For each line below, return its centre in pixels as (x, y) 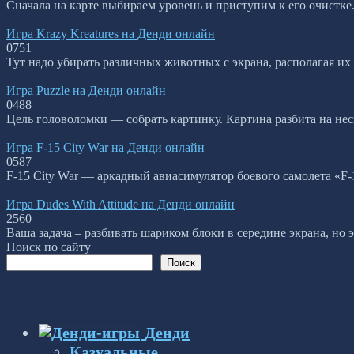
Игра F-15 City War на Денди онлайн (105, 147)
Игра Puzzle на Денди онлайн (86, 90)
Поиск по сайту (49, 247)
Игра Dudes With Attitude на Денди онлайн (121, 204)
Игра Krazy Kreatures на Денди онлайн (111, 33)
